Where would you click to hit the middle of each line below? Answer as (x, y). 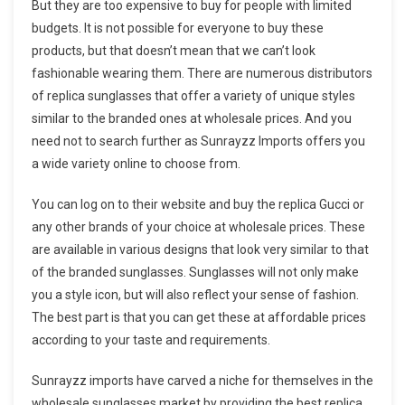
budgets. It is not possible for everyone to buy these (178, 28)
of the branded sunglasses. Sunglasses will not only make (195, 272)
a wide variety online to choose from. (136, 163)
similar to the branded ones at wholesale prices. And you (192, 118)
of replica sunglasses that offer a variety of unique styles (193, 95)
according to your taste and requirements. (151, 339)
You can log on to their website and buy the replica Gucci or (198, 204)
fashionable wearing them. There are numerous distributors (202, 73)
